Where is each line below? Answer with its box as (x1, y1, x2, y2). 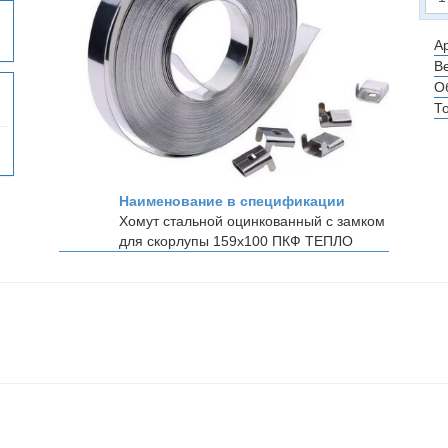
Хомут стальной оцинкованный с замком (119, 213, 385, 229)
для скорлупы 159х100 (119, 233, 272, 249)
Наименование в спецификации (119, 193, 345, 209)
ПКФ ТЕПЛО (272, 233, 353, 249)
